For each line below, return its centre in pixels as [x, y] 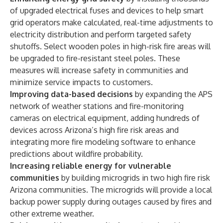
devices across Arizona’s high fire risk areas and [94, 130]
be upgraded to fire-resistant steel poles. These [95, 58]
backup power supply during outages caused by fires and [111, 202]
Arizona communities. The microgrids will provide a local [111, 190]
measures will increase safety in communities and [99, 70]
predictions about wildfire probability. [76, 154]
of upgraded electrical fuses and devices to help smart [107, 10]
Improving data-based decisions [71, 94]
